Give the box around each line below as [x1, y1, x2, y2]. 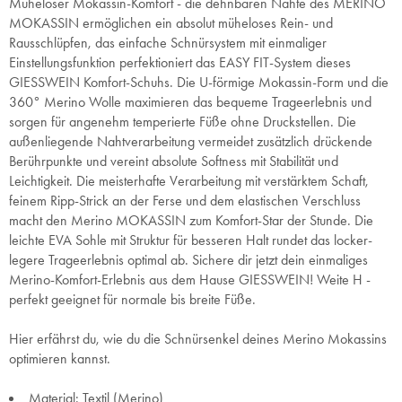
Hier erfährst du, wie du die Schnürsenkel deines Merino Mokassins [9, 329, 387, 348]
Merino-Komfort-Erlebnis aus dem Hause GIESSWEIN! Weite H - [9, 270, 371, 289]
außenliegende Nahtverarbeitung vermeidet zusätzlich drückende [9, 132, 372, 151]
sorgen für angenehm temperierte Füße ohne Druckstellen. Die [9, 112, 356, 131]
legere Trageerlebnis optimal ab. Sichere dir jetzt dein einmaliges [9, 250, 368, 269]
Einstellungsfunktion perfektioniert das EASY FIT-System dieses [9, 53, 351, 72]
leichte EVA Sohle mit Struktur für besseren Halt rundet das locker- [9, 231, 372, 249]
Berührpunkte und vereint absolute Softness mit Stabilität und [9, 152, 338, 170]
